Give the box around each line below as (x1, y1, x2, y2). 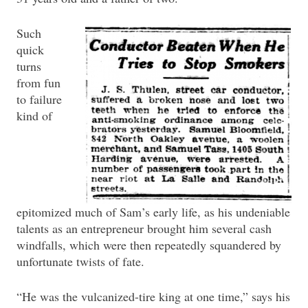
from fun (16, 74, 60, 91)
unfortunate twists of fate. (16, 252, 144, 269)
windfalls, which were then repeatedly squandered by (16, 236, 281, 253)
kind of (16, 107, 52, 124)
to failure (16, 90, 62, 107)
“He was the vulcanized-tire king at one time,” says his (16, 287, 290, 305)
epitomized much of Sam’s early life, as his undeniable (16, 203, 290, 220)
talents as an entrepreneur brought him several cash (16, 219, 272, 236)
